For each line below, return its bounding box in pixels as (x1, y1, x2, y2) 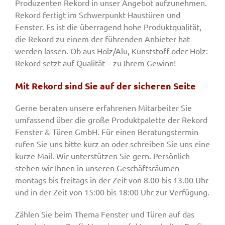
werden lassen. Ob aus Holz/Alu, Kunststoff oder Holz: (15, 46, 208, 56)
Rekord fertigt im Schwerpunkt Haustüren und (15, 10, 180, 20)
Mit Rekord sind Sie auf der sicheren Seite (15, 80, 196, 92)
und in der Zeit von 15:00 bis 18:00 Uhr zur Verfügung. (15, 187, 209, 197)
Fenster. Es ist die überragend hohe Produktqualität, (15, 22, 201, 32)
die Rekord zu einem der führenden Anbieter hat (15, 34, 190, 44)
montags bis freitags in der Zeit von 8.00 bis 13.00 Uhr (15, 175, 208, 185)
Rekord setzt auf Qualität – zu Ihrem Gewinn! (15, 58, 176, 68)
